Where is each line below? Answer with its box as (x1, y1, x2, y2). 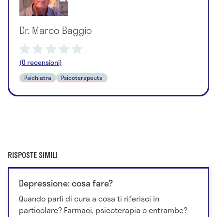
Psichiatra (24, 73, 52, 82)
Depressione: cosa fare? (19, 176, 113, 190)
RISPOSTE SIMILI (8, 149, 58, 161)
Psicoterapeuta (61, 73, 103, 82)
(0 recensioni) (19, 57, 62, 67)
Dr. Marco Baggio (19, 22, 93, 37)
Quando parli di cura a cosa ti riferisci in (19, 192, 159, 205)
